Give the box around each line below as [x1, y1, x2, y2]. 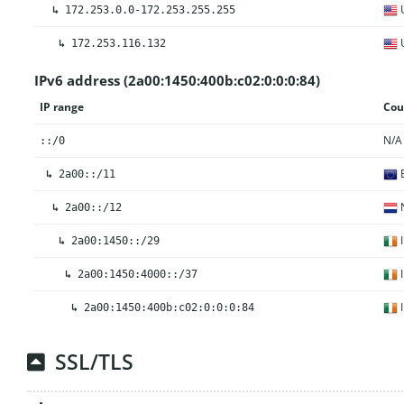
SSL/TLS [55, 348, 134, 376]
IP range [39, 98, 84, 115]
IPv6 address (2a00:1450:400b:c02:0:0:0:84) [33, 70, 320, 89]
